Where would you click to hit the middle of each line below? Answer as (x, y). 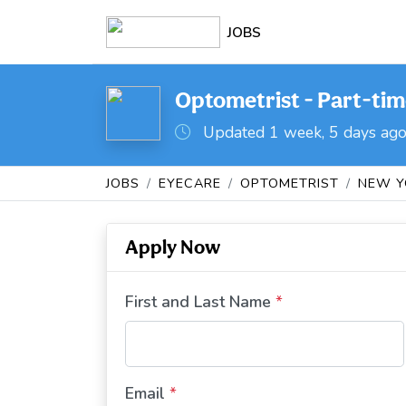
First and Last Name (198, 302)
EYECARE (190, 183)
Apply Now (173, 246)
